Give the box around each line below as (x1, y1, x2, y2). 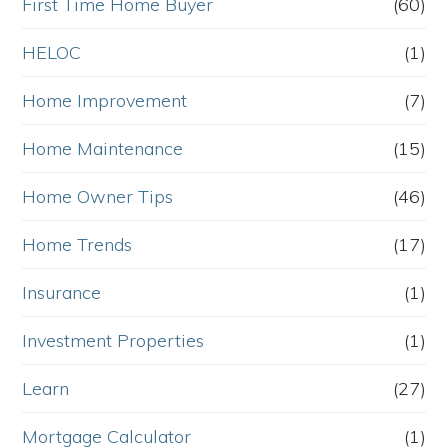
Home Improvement (22, 89, 188, 113)
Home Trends (22, 233, 133, 257)
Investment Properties (22, 329, 205, 353)
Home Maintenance (22, 137, 184, 161)
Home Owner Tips (22, 185, 174, 209)
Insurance (22, 281, 102, 305)
